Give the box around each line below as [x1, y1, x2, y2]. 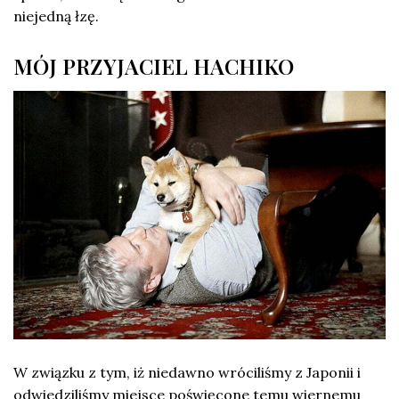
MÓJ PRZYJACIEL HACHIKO [13, 52, 294, 81]
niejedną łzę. [13, 7, 99, 26]
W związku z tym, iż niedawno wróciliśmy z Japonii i [13, 363, 361, 382]
